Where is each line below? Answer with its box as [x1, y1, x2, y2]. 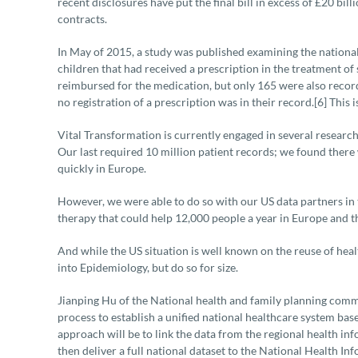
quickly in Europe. [58, 161, 146, 175]
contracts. [58, 12, 107, 26]
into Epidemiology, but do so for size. [58, 261, 238, 274]
